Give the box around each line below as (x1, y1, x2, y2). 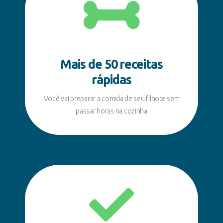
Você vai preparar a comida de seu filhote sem (43, 94, 180, 103)
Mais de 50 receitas (60, 57, 163, 71)
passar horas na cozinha (76, 107, 147, 115)
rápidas (92, 72, 131, 87)
